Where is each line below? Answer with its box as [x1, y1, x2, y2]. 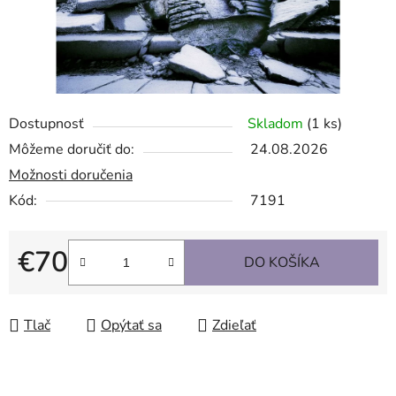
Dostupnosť [9, 114, 84, 134]
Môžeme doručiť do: [9, 140, 134, 160]
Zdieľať [212, 316, 256, 336]
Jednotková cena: [17, 280, 124, 301]
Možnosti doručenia [9, 165, 133, 186]
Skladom [247, 114, 307, 134]
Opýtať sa [101, 316, 162, 336]
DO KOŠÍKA [243, 253, 320, 273]
